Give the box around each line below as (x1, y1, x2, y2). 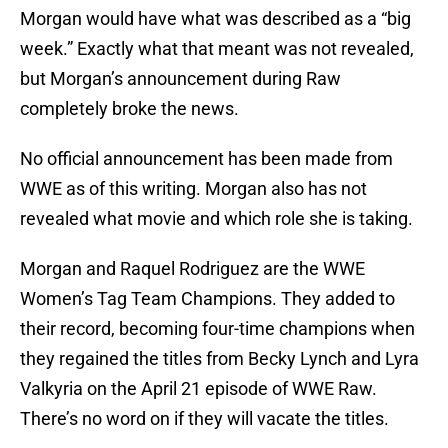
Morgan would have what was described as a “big (20, 8, 411, 30)
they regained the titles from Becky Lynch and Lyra (20, 348, 419, 370)
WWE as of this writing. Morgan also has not (20, 178, 367, 200)
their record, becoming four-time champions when (20, 318, 415, 340)
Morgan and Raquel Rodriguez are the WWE (20, 258, 365, 280)
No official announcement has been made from (20, 148, 393, 170)
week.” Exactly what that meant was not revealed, (20, 38, 414, 60)
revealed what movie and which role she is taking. (20, 208, 413, 230)
